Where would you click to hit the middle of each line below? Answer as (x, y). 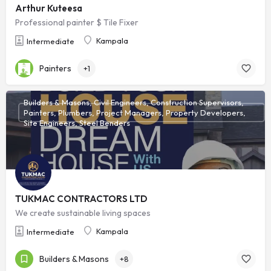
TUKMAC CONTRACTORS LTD (81, 199)
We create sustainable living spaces (83, 213)
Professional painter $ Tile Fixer (77, 23)
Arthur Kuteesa (49, 8)
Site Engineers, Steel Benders (77, 122)
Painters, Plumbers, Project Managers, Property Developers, (134, 112)
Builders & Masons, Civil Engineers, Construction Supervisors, (133, 102)
